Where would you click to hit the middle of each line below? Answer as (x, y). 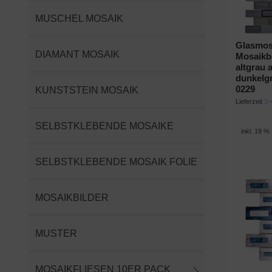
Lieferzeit (250, 101)
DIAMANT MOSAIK (77, 54)
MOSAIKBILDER (72, 197)
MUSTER (56, 233)
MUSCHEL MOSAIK (79, 18)
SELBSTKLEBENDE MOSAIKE (104, 126)
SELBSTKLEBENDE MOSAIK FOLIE (116, 161)
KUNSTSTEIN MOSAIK (87, 90)
